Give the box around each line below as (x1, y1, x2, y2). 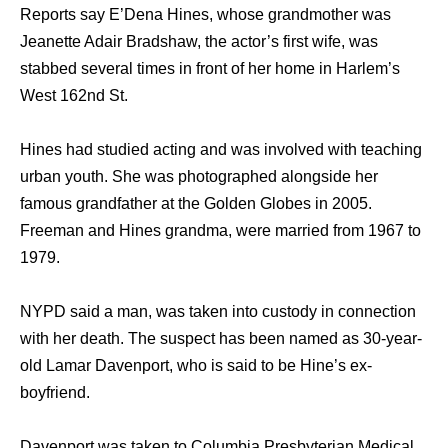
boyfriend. (20, 384, 90, 401)
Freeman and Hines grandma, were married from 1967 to (20, 222, 421, 239)
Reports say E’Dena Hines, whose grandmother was (20, 6, 391, 23)
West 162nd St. (20, 87, 128, 104)
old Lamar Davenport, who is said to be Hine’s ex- (20, 357, 372, 374)
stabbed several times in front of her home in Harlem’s (20, 60, 400, 77)
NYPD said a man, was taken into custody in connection (20, 303, 416, 320)
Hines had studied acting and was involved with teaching (20, 141, 422, 158)
